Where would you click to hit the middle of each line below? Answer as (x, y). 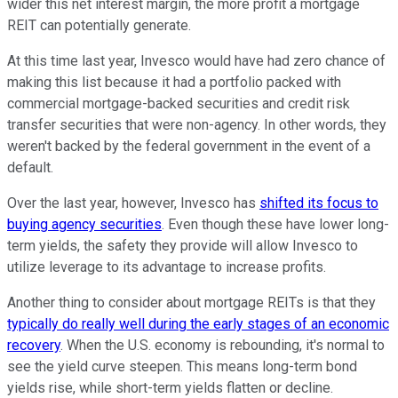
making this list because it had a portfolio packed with (174, 83)
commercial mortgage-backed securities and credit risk (179, 104)
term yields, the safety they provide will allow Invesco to (183, 246)
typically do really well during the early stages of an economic (198, 324)
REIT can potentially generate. (99, 26)
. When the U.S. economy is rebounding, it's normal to (223, 346)
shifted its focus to (319, 203)
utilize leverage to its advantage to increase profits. (167, 267)
